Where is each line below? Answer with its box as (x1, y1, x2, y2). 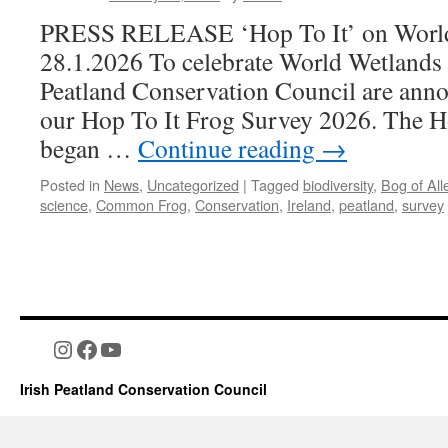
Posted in (40, 174, 100, 195)
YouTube (98, 332, 185, 365)
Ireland (287, 194, 331, 215)
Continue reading (138, 131, 321, 165)
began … (40, 131, 138, 165)
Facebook (74, 332, 168, 365)
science (40, 194, 88, 215)
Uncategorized (147, 174, 239, 195)
